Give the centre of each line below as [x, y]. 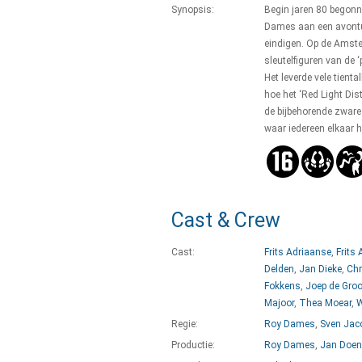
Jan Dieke [320, 269]
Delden [279, 269]
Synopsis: [193, 10]
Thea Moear [325, 303]
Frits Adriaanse [298, 252]
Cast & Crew [226, 220]
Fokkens [282, 286]
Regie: [185, 324]
